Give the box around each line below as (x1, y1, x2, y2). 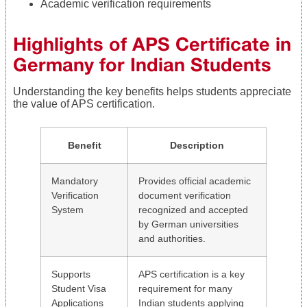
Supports (51, 268, 90, 280)
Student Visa (51, 282, 106, 294)
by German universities (138, 218, 238, 230)
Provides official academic (138, 175, 251, 186)
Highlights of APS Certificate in (13, 32, 291, 55)
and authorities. (138, 232, 206, 244)
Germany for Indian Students (13, 53, 271, 75)
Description (170, 139, 224, 151)
